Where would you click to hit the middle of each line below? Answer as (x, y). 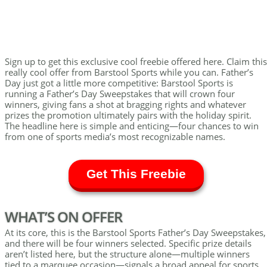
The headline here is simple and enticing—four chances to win (132, 126)
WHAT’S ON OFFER (63, 217)
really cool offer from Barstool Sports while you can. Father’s (129, 72)
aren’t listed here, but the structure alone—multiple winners (127, 254)
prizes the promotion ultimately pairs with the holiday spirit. (128, 115)
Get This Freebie (136, 174)
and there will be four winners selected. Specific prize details (128, 243)
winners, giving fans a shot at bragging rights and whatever (125, 104)
